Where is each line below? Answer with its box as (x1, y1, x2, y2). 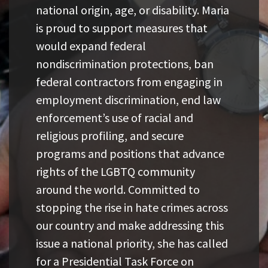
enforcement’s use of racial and (36, 110, 193, 125)
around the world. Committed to (36, 182, 200, 197)
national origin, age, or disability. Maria (36, 2, 229, 17)
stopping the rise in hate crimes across (36, 200, 228, 215)
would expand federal (36, 38, 146, 53)
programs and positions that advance (36, 146, 224, 161)
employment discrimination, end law (36, 92, 221, 107)
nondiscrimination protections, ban (36, 56, 214, 71)
